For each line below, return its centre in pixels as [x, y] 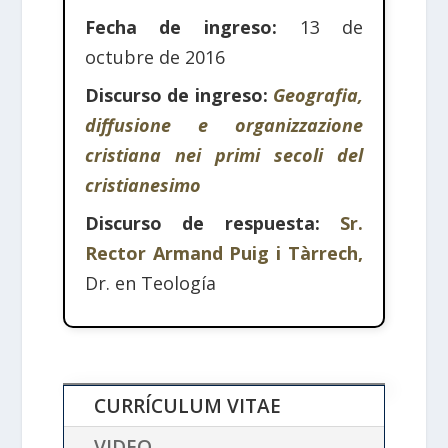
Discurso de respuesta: [212, 223]
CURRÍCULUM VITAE [187, 406]
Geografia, [318, 95]
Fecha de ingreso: [180, 27]
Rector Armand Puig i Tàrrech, [224, 253]
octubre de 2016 [154, 57]
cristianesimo [142, 185]
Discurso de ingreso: [179, 95]
